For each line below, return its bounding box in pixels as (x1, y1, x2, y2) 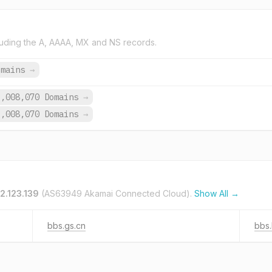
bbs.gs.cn (47, 220, 86, 231)
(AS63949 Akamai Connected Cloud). (39, 188, 194, 199)
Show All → (194, 188, 239, 199)
